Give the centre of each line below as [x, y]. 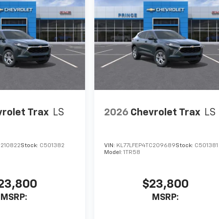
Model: [114, 153]
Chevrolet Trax [166, 112]
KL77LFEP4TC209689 [146, 146]
